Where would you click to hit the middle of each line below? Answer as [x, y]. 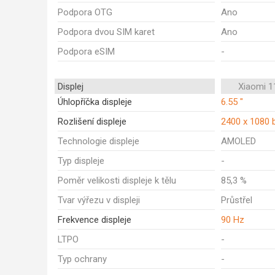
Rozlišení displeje [92, 122]
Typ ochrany [82, 259]
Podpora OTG [85, 12]
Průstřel [237, 200]
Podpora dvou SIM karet [106, 32]
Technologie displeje [99, 141]
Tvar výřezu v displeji [99, 200]
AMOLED [238, 141]
